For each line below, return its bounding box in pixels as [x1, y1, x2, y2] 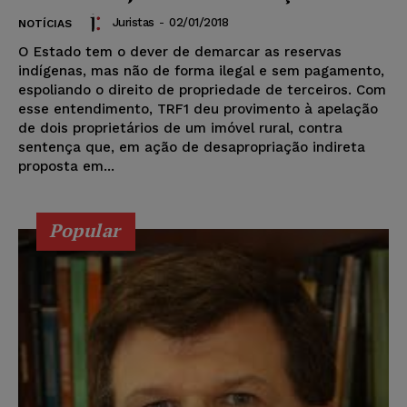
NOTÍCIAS [18, 17, 72, 31]
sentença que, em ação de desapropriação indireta [18, 139, 365, 156]
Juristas [112, 15, 154, 30]
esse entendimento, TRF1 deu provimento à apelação [18, 101, 378, 118]
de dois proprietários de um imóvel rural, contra [18, 120, 342, 137]
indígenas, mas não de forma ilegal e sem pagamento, [18, 63, 384, 80]
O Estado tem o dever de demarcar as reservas [18, 44, 342, 61]
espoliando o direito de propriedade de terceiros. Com [18, 82, 386, 99]
